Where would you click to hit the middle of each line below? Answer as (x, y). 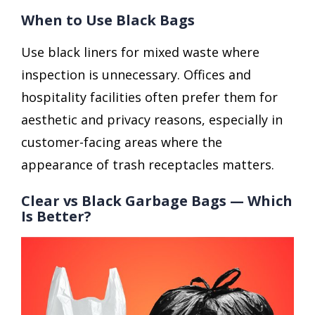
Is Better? (56, 217)
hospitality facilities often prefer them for (149, 97)
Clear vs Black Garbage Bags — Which (157, 201)
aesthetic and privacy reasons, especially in (152, 120)
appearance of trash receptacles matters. (148, 165)
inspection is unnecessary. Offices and (136, 75)
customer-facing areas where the (122, 142)
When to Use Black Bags (108, 20)
